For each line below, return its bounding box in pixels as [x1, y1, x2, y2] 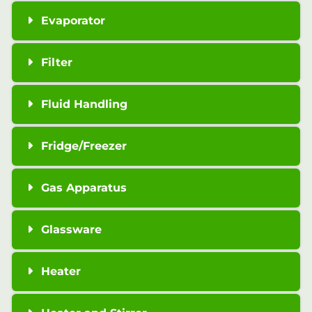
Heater [40, 265, 81, 279]
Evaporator [40, 14, 105, 28]
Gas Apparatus [40, 181, 127, 195]
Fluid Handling [40, 97, 127, 111]
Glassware [40, 223, 102, 237]
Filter [40, 56, 72, 70]
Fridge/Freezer [40, 139, 127, 153]
